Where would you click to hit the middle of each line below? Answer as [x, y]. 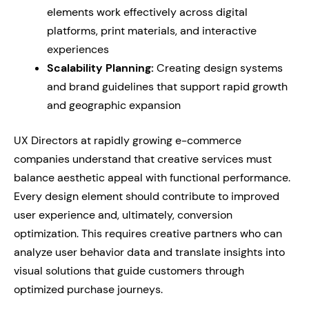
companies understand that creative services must [143, 159]
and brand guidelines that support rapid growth [167, 87]
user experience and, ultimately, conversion [123, 215]
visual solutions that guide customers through [129, 271]
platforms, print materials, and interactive [152, 31]
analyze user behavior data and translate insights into [149, 252]
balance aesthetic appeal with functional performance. [152, 178]
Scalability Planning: [100, 68]
